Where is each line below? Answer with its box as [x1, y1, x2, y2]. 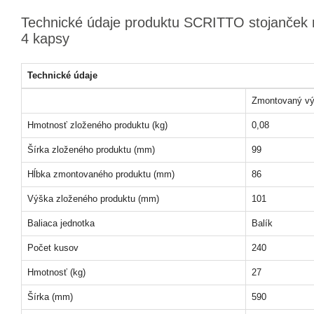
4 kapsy [21, 31, 69, 46]
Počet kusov [27, 243, 78, 253]
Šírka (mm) [27, 292, 73, 302]
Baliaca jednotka [27, 218, 95, 228]
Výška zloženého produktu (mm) [27, 193, 159, 204]
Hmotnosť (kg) [27, 267, 86, 278]
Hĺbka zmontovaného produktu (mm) [27, 169, 175, 179]
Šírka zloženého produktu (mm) [27, 144, 155, 155]
